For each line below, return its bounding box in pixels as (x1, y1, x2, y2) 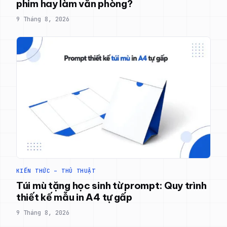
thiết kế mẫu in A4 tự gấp (16, 191, 132, 203)
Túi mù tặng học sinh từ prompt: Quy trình (16, 179, 207, 192)
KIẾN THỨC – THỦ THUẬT (16, 167, 96, 174)
